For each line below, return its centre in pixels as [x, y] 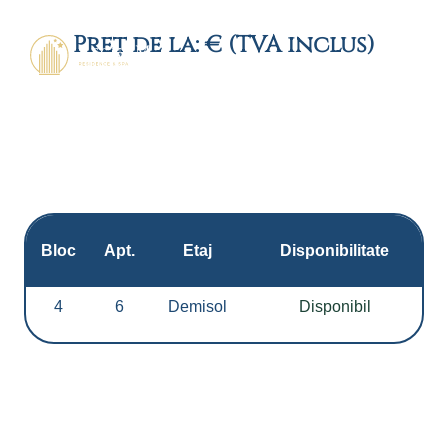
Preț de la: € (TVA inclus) [224, 46]
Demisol [197, 307]
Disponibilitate [334, 251]
